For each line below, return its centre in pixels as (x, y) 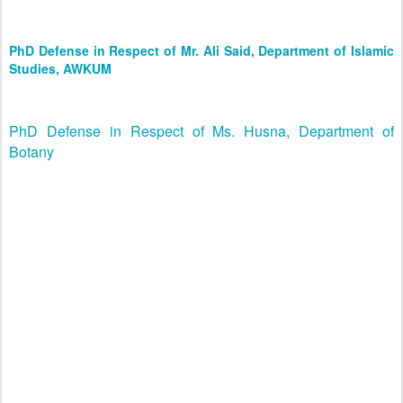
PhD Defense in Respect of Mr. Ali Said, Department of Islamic (201, 50)
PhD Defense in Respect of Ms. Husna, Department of (201, 131)
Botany (31, 152)
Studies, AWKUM (60, 68)
